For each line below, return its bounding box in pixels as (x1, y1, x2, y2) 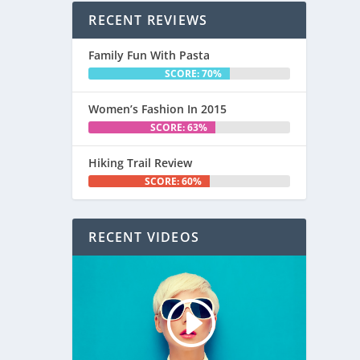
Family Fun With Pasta (88, 47, 211, 63)
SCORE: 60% (144, 174, 202, 188)
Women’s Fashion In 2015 (88, 100, 227, 117)
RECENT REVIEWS (88, 10, 208, 29)
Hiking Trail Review (88, 154, 193, 170)
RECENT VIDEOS (88, 227, 199, 246)
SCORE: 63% (150, 120, 208, 134)
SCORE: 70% (164, 66, 222, 80)
